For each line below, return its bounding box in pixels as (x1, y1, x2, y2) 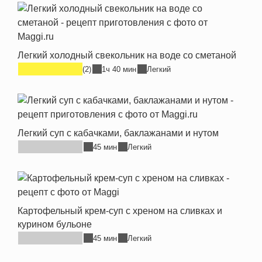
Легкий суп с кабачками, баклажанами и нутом (18, 128, 219, 138)
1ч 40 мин (102, 64, 136, 74)
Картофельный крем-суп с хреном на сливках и (18, 206, 222, 216)
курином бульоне (18, 219, 92, 229)
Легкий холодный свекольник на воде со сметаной (18, 50, 236, 60)
